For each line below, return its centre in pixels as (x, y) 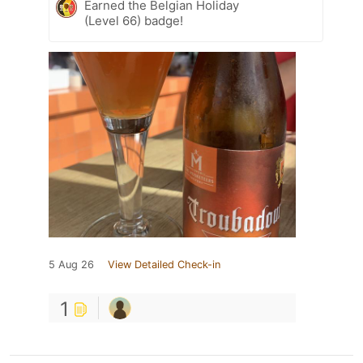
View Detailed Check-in (164, 264)
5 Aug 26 (71, 264)
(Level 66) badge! (134, 20)
